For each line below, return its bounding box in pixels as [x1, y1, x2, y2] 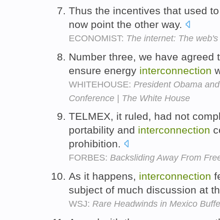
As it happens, [69, 170, 139, 182]
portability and [69, 124, 138, 136]
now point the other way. [69, 18, 185, 30]
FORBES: [69, 153, 110, 163]
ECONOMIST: [69, 33, 126, 43]
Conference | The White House [69, 93, 190, 103]
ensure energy [69, 64, 139, 76]
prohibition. [69, 138, 124, 150]
